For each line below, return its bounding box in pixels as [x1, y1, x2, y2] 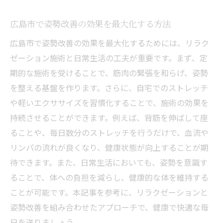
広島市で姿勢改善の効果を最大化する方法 [10, 18, 171, 29]
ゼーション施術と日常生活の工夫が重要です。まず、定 [10, 52, 208, 64]
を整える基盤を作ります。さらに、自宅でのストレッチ [10, 82, 208, 94]
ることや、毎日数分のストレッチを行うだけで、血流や [10, 126, 209, 138]
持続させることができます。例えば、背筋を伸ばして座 [10, 111, 208, 123]
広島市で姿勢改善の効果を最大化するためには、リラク [10, 37, 209, 49]
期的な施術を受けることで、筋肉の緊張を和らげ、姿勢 [10, 67, 208, 79]
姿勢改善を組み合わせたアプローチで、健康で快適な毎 [10, 201, 209, 213]
